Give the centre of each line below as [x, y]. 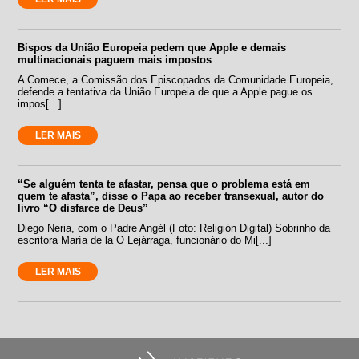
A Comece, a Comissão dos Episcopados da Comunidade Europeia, [176, 79]
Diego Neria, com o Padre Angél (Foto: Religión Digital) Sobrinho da [174, 228]
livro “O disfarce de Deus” [83, 208]
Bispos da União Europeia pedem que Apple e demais [152, 47]
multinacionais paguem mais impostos [115, 59]
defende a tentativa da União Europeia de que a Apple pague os [165, 91]
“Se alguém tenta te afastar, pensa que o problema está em [164, 184]
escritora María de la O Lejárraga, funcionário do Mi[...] [145, 240]
